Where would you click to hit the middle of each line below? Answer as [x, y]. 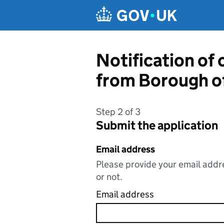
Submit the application [157, 125]
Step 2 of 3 [118, 112]
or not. [109, 177]
